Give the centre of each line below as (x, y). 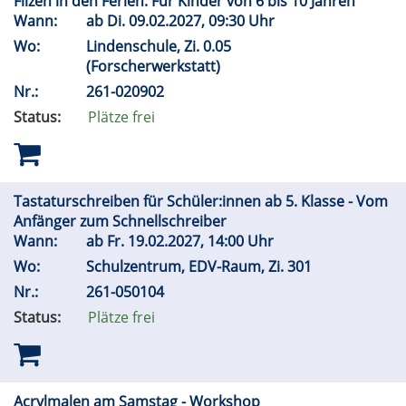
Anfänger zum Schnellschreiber (122, 222)
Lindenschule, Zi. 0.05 (159, 47)
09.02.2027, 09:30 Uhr (203, 21)
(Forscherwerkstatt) (155, 67)
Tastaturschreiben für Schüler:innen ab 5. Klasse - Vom (201, 202)
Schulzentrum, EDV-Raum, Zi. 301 (201, 267)
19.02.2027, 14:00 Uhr (203, 242)
